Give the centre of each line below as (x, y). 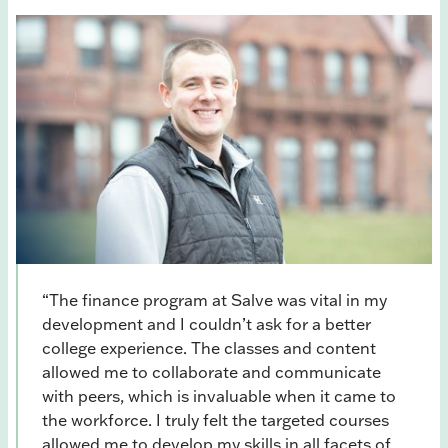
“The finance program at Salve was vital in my (214, 300)
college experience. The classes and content (209, 348)
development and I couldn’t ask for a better (206, 324)
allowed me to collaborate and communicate (211, 372)
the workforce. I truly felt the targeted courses (215, 420)
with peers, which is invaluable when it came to (219, 396)
